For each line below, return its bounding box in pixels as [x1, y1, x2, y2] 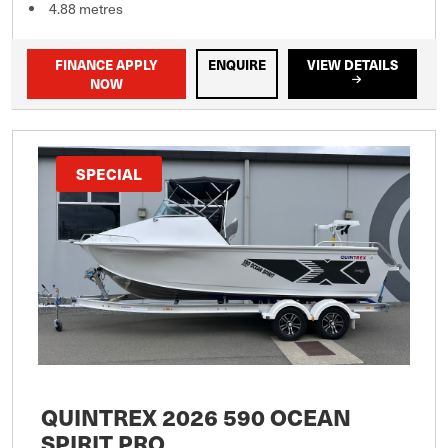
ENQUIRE [208, 54, 267, 74]
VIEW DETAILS [307, 54, 399, 74]
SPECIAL [76, 162, 142, 184]
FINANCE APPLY [55, 54, 159, 74]
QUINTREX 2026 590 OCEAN [41, 400, 351, 433]
